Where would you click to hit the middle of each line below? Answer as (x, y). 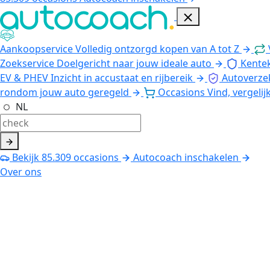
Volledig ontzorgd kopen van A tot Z (157, 49)
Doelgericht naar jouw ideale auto (134, 63)
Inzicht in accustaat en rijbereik (122, 77)
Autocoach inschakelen (186, 157)
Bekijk (26, 157)
